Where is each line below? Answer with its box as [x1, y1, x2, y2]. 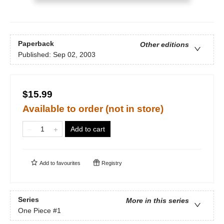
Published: [18, 50, 53, 59]
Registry [100, 160, 122, 166]
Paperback [18, 39, 54, 48]
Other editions [140, 40, 189, 49]
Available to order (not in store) [22, 103, 163, 114]
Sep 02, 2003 [53, 50, 95, 59]
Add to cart [70, 125, 105, 133]
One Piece [18, 206, 51, 215]
